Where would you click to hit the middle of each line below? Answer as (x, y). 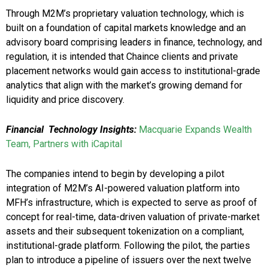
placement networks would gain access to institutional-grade (133, 71)
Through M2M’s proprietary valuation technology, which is (125, 14)
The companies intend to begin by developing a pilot (115, 174)
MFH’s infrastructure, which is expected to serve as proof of (132, 203)
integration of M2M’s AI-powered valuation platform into (123, 188)
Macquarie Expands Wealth (195, 130)
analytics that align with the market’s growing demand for (124, 86)
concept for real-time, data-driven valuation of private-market (133, 217)
